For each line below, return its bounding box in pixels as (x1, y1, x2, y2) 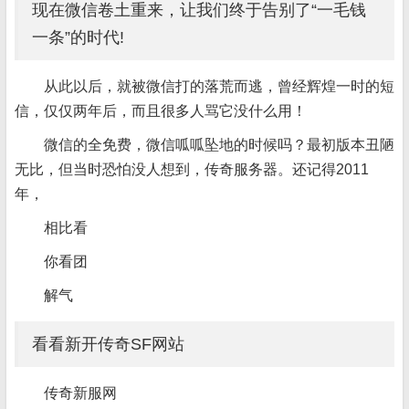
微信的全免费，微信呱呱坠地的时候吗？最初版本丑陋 (44, 137, 394, 152)
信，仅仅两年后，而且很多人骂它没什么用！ (15, 103, 307, 119)
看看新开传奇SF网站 (32, 335, 184, 353)
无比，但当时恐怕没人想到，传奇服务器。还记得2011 (15, 162, 369, 177)
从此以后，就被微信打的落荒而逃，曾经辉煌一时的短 (44, 79, 394, 94)
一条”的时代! (32, 28, 124, 47)
